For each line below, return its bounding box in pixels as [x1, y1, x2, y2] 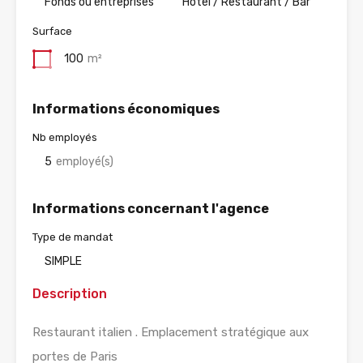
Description [32, 286, 107, 302]
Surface [32, 25, 72, 38]
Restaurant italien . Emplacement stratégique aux [32, 325, 309, 340]
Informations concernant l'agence [32, 201, 269, 217]
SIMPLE [45, 254, 82, 269]
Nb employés [32, 131, 97, 144]
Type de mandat [32, 231, 113, 244]
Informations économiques [32, 101, 220, 117]
